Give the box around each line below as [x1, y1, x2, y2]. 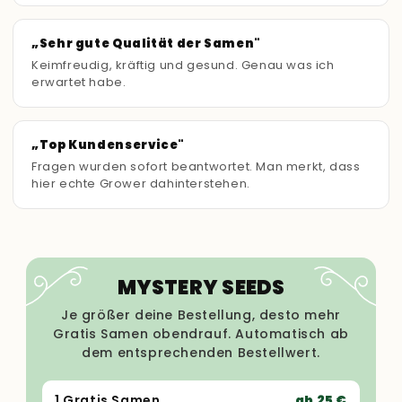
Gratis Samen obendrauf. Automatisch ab [53, 325, 349, 344]
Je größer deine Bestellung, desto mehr [61, 306, 341, 325]
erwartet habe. [31, 74, 127, 92]
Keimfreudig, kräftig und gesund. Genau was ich [31, 57, 335, 74]
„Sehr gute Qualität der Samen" [31, 35, 261, 53]
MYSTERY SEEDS [117, 274, 285, 302]
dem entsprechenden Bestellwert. [82, 344, 320, 363]
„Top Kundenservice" [31, 136, 185, 154]
